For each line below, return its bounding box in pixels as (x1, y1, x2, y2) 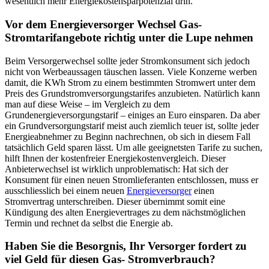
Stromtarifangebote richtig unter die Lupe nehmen (5, 31, 253, 44)
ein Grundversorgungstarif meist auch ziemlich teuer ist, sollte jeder (5, 120, 259, 131)
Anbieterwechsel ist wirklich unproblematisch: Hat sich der (5, 163, 228, 174)
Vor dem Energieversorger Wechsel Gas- (5, 17, 202, 31)
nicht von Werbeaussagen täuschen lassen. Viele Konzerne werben (5, 66, 257, 77)
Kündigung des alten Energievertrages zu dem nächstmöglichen (5, 207, 246, 217)
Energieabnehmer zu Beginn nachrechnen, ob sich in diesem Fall (5, 131, 250, 142)
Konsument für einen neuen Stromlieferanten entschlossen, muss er (5, 174, 258, 185)
